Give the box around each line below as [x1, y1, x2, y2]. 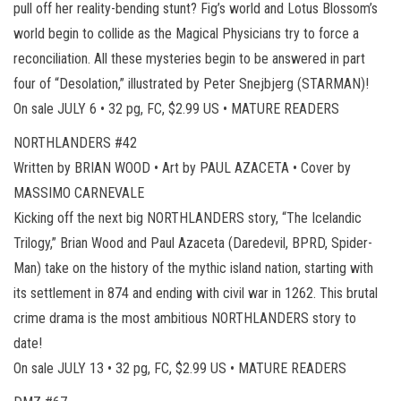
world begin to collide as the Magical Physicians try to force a [13, 24, 359, 42]
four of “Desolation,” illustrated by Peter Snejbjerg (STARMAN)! [13, 74, 369, 92]
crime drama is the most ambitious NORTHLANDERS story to [13, 309, 356, 327]
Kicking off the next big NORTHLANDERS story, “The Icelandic [13, 209, 362, 226]
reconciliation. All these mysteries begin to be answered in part [13, 49, 365, 67]
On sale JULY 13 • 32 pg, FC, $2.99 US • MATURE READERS [13, 359, 346, 377]
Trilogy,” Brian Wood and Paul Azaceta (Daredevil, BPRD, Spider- [13, 234, 372, 252]
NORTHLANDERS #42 [13, 133, 137, 151]
